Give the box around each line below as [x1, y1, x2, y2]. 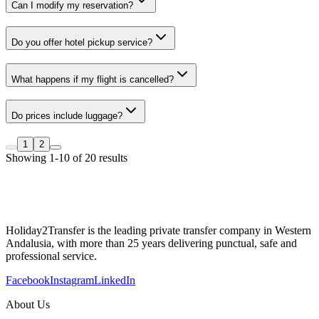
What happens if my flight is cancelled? [11, 73, 174, 85]
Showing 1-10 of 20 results [6, 151, 127, 164]
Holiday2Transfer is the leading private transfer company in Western [6, 224, 311, 236]
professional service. [6, 249, 97, 262]
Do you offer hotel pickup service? [11, 36, 152, 48]
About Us [6, 298, 50, 310]
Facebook [6, 273, 50, 286]
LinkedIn [94, 273, 135, 286]
